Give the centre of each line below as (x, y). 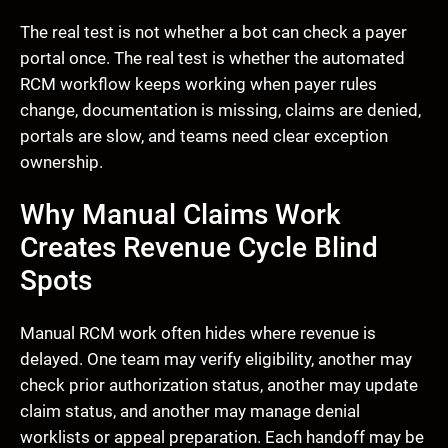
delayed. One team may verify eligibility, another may (216, 359)
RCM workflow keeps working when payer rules (198, 84)
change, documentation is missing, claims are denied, (220, 110)
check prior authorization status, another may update (219, 385)
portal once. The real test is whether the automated (212, 58)
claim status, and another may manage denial (190, 411)
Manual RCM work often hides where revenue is (198, 333)
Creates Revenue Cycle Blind (199, 248)
